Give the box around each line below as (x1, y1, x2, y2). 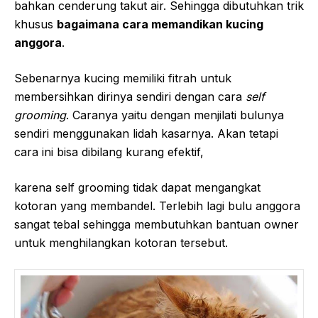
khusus (14, 17, 57, 31)
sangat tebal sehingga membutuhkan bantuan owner (14, 217, 299, 231)
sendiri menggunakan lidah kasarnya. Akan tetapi (14, 126, 278, 141)
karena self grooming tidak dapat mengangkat (14, 180, 261, 194)
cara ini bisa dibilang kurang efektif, (14, 145, 204, 159)
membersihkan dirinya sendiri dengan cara (14, 89, 246, 104)
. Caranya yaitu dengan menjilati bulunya (66, 108, 284, 122)
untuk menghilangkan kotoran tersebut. (14, 236, 228, 250)
